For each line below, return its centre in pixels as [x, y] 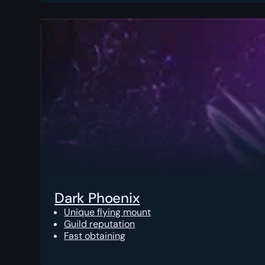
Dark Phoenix [97, 198]
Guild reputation [100, 224]
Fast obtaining [95, 236]
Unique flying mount [108, 212]
